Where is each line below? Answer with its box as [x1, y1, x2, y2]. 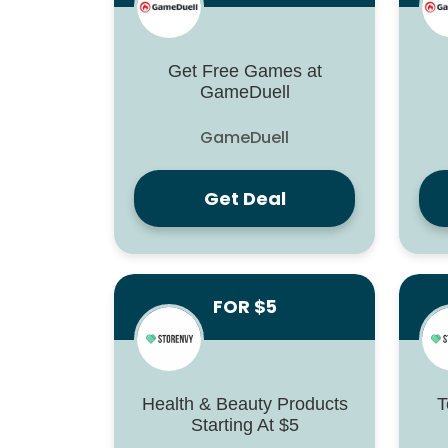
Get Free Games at [167, 61, 322, 82]
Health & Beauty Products [141, 394, 348, 415]
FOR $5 [212, 295, 277, 320]
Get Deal [203, 186, 286, 212]
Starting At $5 [190, 415, 299, 436]
